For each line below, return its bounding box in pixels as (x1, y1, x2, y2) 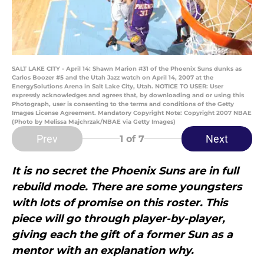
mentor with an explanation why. (12, 244, 194, 258)
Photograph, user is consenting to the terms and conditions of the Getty (12, 100, 234, 108)
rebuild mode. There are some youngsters (12, 180, 242, 194)
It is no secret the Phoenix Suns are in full (12, 164, 239, 178)
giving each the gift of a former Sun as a (12, 228, 233, 242)
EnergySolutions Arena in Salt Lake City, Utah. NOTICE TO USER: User (12, 82, 223, 91)
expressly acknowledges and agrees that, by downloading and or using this (12, 91, 244, 100)
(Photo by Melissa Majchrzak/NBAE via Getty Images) (12, 118, 176, 126)
